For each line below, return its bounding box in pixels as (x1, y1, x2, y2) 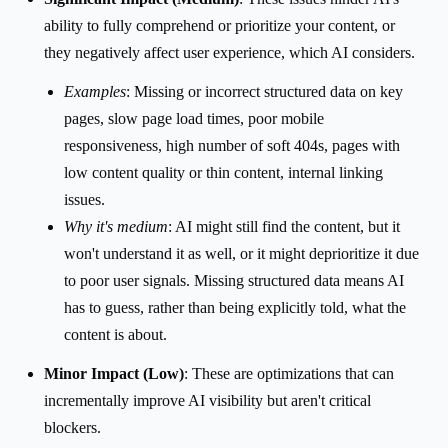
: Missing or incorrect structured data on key (126, 82, 403, 100)
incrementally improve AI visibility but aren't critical (44, 391, 371, 409)
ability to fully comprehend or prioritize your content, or (44, 16, 395, 34)
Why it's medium (64, 217, 168, 235)
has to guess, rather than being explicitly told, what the (64, 298, 406, 316)
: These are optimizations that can (184, 364, 394, 382)
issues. (64, 190, 105, 208)
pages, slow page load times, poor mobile (64, 109, 324, 127)
